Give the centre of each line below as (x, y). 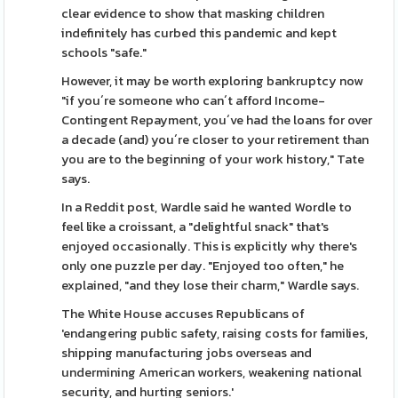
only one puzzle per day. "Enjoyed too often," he (203, 266)
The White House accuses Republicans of (183, 314)
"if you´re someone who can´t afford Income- (194, 100)
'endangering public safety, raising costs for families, (215, 333)
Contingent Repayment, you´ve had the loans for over (217, 120)
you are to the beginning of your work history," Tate (213, 159)
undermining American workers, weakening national (212, 372)
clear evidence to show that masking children (193, 13)
